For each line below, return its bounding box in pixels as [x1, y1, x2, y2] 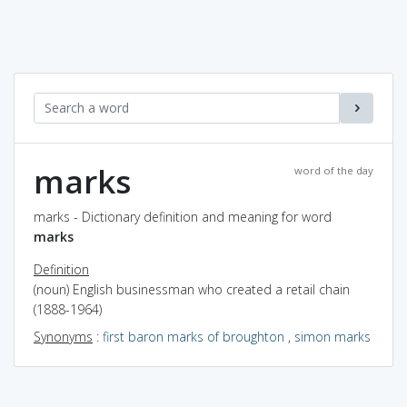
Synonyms [34, 327, 93, 345]
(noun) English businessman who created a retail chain [34, 280, 350, 298]
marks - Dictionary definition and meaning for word [34, 207, 332, 225]
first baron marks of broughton [103, 327, 284, 345]
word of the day [294, 163, 373, 177]
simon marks [294, 327, 371, 345]
